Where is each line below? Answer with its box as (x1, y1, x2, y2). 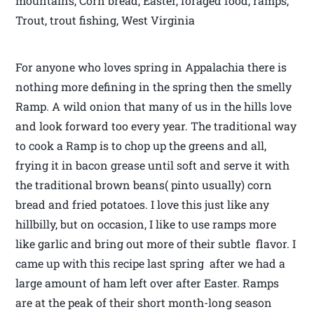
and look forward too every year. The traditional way (15, 118, 297, 134)
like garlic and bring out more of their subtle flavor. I (15, 236, 296, 252)
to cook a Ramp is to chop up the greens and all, (15, 138, 267, 153)
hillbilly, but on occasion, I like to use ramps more (15, 217, 277, 232)
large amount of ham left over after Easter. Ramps (15, 275, 280, 291)
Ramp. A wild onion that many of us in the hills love (15, 99, 292, 114)
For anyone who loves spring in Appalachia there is (15, 60, 287, 75)
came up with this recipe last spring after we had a (15, 256, 286, 271)
